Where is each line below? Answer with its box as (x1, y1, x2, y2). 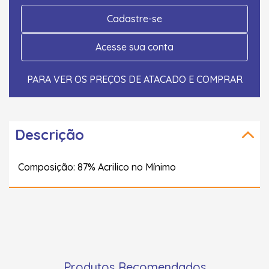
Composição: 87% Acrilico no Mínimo (18, 160, 176, 173)
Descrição (15, 125, 84, 144)
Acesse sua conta (95, 40, 174, 53)
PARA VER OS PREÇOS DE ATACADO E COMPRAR (26, 73, 243, 85)
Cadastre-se (107, 12, 162, 25)
